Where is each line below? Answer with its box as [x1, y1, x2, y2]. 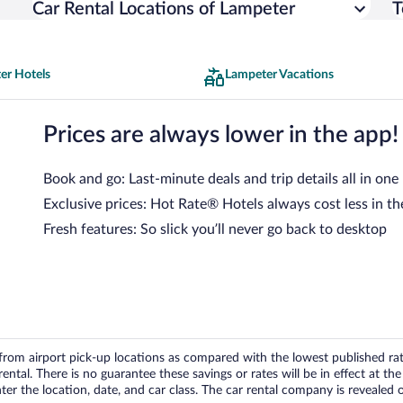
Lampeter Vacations [225, 68, 334, 81]
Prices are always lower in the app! [43, 122, 399, 147]
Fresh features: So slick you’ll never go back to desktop [43, 221, 387, 237]
